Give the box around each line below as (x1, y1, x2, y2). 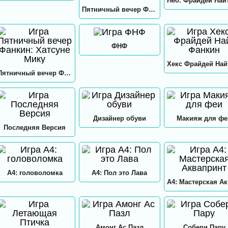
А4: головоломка (7, 168, 63, 177)
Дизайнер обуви (93, 114, 146, 122)
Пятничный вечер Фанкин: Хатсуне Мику (64, 69, 71, 77)
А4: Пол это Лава (92, 168, 148, 177)
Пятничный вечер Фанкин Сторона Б (149, 5, 156, 13)
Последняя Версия (4, 123, 66, 131)
